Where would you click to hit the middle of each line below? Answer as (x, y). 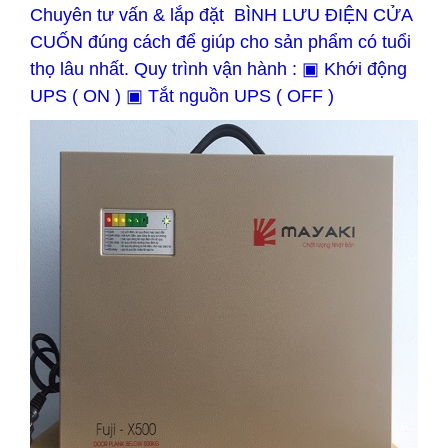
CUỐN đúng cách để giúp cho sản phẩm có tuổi (220, 42)
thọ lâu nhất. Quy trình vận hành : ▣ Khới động (218, 69)
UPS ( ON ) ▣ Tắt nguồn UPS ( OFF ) (182, 96)
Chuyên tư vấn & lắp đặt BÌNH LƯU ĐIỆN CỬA (221, 15)
